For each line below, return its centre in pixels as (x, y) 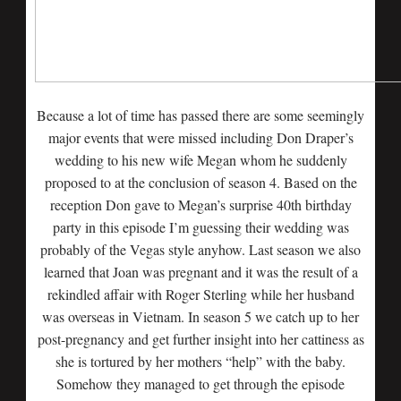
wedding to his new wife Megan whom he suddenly (200, 160)
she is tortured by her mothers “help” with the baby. (200, 361)
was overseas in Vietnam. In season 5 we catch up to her (200, 316)
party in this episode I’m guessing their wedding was (200, 227)
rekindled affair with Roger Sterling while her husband (200, 294)
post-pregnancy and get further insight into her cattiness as (200, 339)
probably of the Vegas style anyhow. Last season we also (200, 249)
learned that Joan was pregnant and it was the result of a (200, 272)
